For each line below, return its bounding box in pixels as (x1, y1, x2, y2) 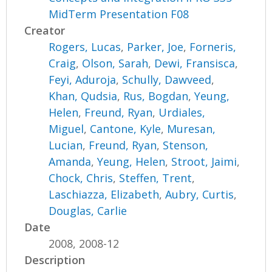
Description (24, 253, 86, 268)
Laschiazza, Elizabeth (49, 187, 160, 202)
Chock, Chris (49, 171, 114, 186)
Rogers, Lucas (49, 39, 121, 55)
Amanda (49, 154, 92, 169)
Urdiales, (158, 105, 206, 120)
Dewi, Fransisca (154, 56, 236, 71)
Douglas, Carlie (49, 203, 127, 219)
